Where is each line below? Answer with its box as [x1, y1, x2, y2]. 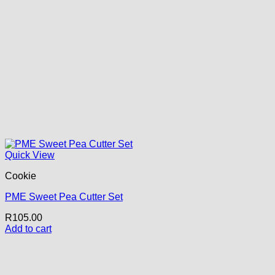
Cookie [5, 170, 36, 181]
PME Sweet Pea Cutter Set [5, 191, 123, 202]
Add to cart [5, 223, 52, 234]
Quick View [5, 149, 55, 160]
